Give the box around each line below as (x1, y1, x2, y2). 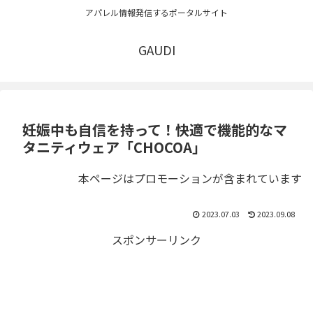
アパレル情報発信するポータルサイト (85, 6, 228, 19)
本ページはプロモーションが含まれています (78, 170, 302, 187)
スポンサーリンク (112, 231, 201, 249)
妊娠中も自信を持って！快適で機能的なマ (22, 119, 287, 140)
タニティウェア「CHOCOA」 (22, 137, 206, 158)
